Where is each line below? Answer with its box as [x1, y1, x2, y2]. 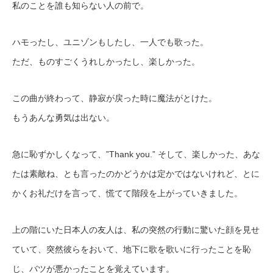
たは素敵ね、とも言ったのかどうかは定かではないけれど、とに [12, 168, 260, 179]
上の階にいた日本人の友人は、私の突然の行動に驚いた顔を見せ [12, 224, 260, 235]
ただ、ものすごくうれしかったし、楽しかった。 [12, 56, 200, 66]
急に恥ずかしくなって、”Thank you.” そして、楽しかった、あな [12, 149, 260, 159]
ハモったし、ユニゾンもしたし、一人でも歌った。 [12, 37, 208, 47]
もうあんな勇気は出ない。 [12, 112, 115, 122]
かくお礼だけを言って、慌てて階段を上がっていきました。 [12, 188, 243, 198]
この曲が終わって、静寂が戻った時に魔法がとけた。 [12, 93, 217, 103]
